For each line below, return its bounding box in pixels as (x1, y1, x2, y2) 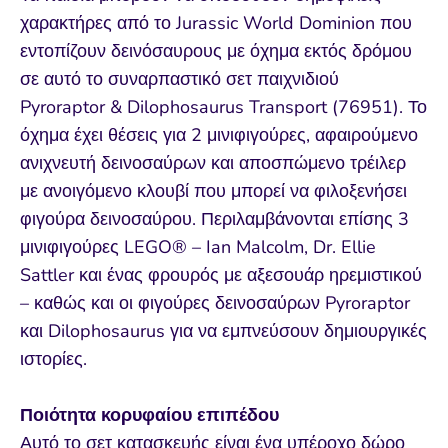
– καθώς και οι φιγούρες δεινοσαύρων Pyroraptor (20, 291, 410, 316)
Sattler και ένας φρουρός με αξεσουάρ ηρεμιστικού (20, 263, 422, 288)
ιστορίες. (20, 347, 87, 372)
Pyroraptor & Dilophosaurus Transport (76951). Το (20, 95, 427, 120)
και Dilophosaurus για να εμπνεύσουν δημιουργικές (20, 319, 427, 344)
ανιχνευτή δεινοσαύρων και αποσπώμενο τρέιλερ (20, 151, 406, 176)
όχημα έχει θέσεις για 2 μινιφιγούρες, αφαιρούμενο (20, 123, 418, 148)
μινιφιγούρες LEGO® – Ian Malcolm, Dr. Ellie (20, 235, 376, 260)
